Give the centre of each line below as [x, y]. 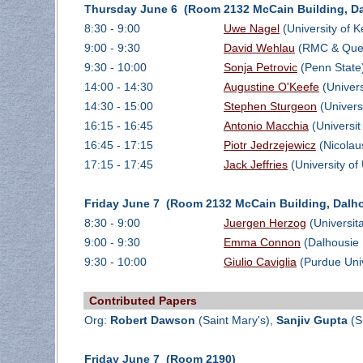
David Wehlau [259, 48]
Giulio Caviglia [260, 262]
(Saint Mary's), [235, 320]
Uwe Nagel [251, 29]
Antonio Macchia [266, 126]
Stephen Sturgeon [270, 107]
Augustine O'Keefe [271, 87]
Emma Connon [262, 243]
